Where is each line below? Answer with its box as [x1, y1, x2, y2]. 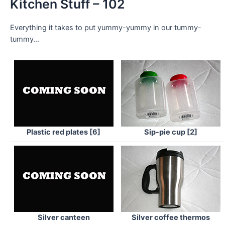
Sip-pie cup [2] [144, 128, 197, 137]
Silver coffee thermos [131, 213, 210, 222]
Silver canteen [37, 213, 90, 222]
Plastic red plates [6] [27, 128, 100, 137]
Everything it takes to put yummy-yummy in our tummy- [10, 23, 201, 32]
